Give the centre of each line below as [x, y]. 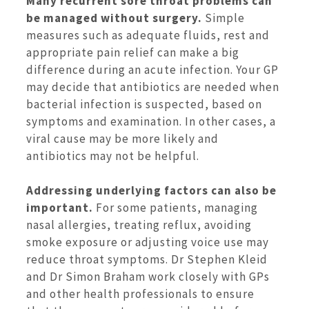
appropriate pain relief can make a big [133, 52]
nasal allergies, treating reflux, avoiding [139, 225]
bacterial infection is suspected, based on [144, 104]
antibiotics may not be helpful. [113, 156]
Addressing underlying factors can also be [151, 191]
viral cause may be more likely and [122, 138]
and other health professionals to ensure [140, 294]
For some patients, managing [176, 208]
